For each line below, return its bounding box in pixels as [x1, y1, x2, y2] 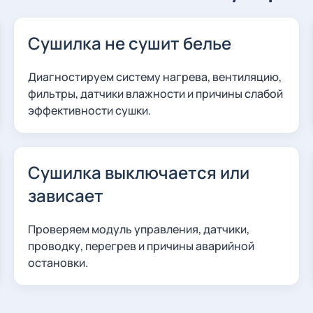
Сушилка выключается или [28, 161, 250, 184]
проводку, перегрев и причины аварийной [28, 238, 255, 254]
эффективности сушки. [28, 103, 152, 118]
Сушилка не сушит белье [28, 31, 232, 54]
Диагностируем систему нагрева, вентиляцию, [28, 69, 282, 85]
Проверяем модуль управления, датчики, [28, 221, 250, 237]
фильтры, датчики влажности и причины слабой [28, 86, 284, 101]
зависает [28, 184, 104, 207]
